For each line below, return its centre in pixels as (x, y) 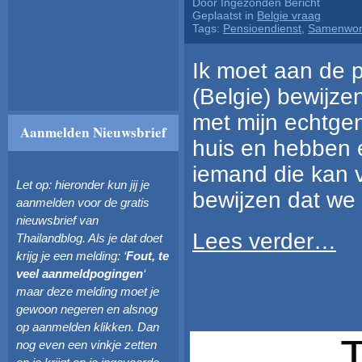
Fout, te (147, 256)
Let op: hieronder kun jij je (83, 185)
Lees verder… (264, 241)
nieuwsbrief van (57, 220)
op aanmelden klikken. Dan (88, 327)
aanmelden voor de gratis (83, 202)
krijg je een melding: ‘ (71, 256)
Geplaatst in (225, 15)
